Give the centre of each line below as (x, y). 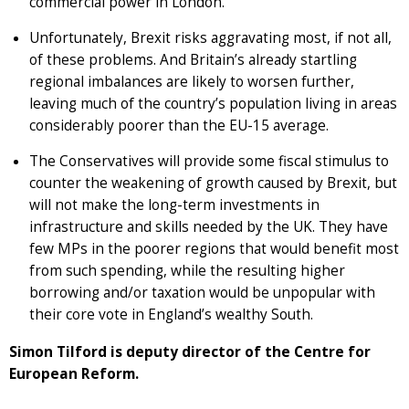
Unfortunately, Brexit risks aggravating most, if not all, (210, 38)
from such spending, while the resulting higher (187, 271)
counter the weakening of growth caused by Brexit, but (213, 184)
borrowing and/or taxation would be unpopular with (202, 293)
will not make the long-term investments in (174, 205)
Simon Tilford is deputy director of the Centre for (190, 351)
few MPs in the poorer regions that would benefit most (214, 249)
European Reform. (74, 373)
